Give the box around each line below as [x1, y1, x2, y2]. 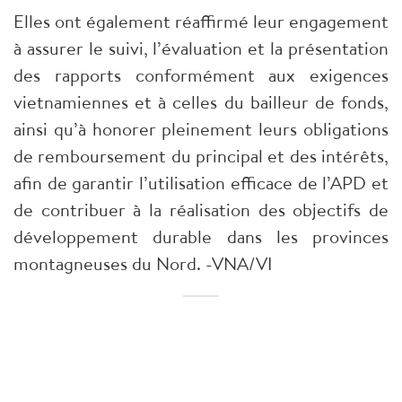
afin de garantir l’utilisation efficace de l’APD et [13, 170, 389, 196]
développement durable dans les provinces [13, 224, 389, 249]
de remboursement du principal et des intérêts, [13, 144, 389, 169]
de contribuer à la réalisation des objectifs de [13, 197, 389, 223]
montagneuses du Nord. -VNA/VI [13, 251, 272, 276]
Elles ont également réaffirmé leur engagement [13, 9, 389, 34]
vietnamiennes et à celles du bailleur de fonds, [13, 90, 389, 115]
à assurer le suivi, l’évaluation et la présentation [13, 36, 389, 61]
